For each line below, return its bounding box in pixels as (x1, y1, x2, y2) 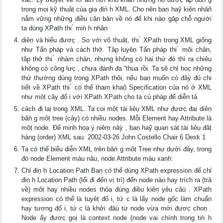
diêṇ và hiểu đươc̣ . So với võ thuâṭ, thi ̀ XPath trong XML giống (21, 36, 212, 44)
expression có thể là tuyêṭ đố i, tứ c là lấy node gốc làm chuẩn (21, 195, 212, 203)
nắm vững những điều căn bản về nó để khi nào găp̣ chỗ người (21, 15, 212, 22)
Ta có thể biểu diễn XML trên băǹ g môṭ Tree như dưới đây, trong (21, 145, 212, 153)
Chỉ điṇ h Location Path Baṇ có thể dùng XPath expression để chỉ (21, 167, 212, 174)
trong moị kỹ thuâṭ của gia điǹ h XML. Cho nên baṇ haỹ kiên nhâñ (21, 5, 212, 13)
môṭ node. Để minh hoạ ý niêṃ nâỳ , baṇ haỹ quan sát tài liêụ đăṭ (21, 124, 212, 131)
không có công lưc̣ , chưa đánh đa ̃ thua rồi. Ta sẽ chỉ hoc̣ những (21, 65, 212, 72)
